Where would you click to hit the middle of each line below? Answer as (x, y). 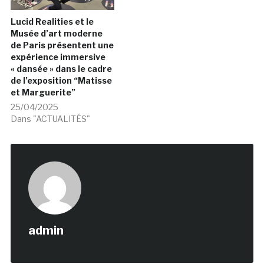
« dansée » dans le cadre (61, 69)
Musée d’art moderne (56, 34)
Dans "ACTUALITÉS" (50, 119)
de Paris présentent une (62, 45)
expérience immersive (58, 57)
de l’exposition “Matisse (61, 81)
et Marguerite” (43, 93)
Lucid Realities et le (52, 22)
